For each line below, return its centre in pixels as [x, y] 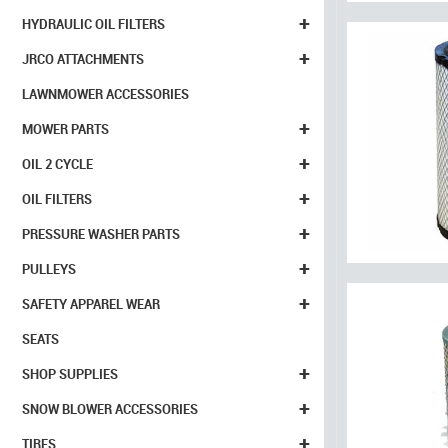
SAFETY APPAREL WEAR [91, 304]
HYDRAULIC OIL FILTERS [93, 24]
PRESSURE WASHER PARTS [101, 234]
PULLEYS [49, 269]
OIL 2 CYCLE [57, 164]
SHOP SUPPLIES [70, 374]
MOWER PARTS [65, 129]
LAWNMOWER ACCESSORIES [105, 94]
